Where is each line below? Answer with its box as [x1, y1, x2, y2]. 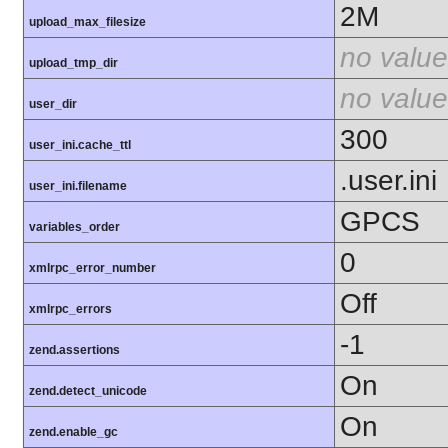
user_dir [29, 97, 77, 112]
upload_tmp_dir [29, 56, 118, 71]
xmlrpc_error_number [29, 261, 156, 276]
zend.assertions [29, 343, 120, 358]
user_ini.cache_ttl [29, 138, 131, 153]
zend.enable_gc [29, 425, 118, 440]
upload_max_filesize [29, 15, 146, 30]
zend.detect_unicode [29, 384, 147, 399]
